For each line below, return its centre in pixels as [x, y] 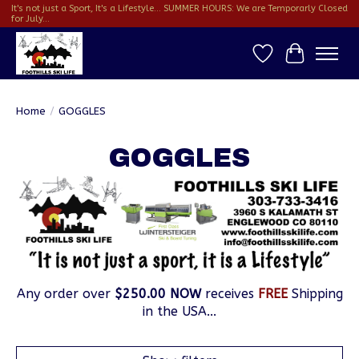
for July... [30, 19]
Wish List [288, 61]
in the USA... [179, 312]
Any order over [65, 294]
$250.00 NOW [157, 294]
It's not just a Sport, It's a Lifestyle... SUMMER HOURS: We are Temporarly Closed [179, 9]
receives [229, 294]
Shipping [315, 294]
